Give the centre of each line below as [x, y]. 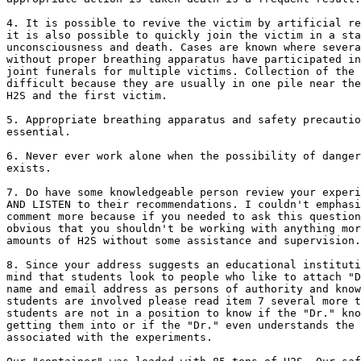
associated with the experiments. [110, 337]
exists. [29, 168]
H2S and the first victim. [87, 95]
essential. [42, 132]
